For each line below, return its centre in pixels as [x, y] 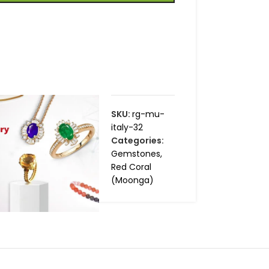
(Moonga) [132, 180]
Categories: [137, 141]
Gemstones [135, 154]
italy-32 [127, 128]
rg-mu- [148, 114]
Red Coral [131, 167]
